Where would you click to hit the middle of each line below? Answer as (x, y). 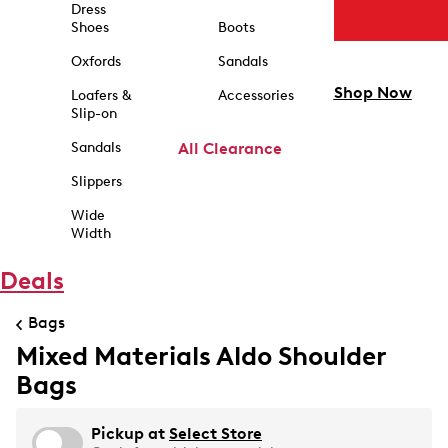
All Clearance (229, 148)
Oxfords (95, 61)
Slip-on (93, 113)
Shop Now (372, 93)
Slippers (96, 181)
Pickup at (130, 433)
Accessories (255, 95)
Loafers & (100, 95)
